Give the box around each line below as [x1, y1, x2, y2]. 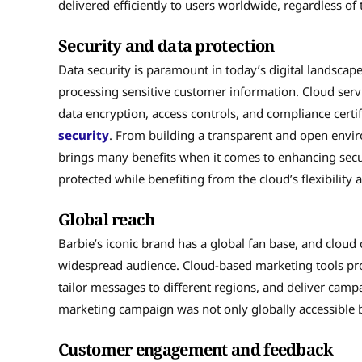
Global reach [58, 208, 155, 230]
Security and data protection [58, 34, 275, 57]
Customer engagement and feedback [58, 338, 334, 360]
